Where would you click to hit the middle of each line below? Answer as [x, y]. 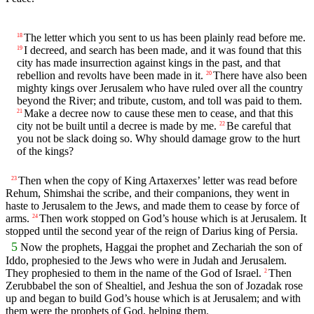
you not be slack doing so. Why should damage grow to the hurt [158, 138]
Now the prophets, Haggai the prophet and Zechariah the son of [161, 247]
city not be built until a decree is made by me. [117, 125]
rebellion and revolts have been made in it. [110, 75]
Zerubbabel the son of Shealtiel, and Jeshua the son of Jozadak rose [154, 286]
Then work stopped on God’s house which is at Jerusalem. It [173, 218]
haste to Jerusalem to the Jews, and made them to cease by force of [152, 205]
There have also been [260, 75]
